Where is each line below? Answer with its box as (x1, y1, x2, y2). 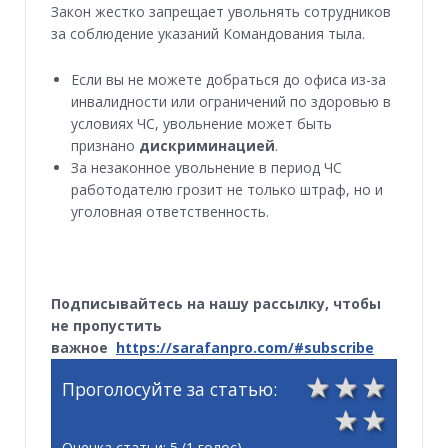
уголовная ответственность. (71, 202, 269, 222)
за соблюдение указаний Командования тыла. (51, 24, 365, 44)
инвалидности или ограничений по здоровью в (71, 92, 391, 112)
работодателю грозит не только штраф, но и (71, 180, 383, 200)
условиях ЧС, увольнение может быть (71, 114, 332, 134)
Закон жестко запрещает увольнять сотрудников (51, 2, 391, 22)
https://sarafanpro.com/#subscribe (116, 338, 374, 358)
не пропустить (51, 316, 162, 336)
